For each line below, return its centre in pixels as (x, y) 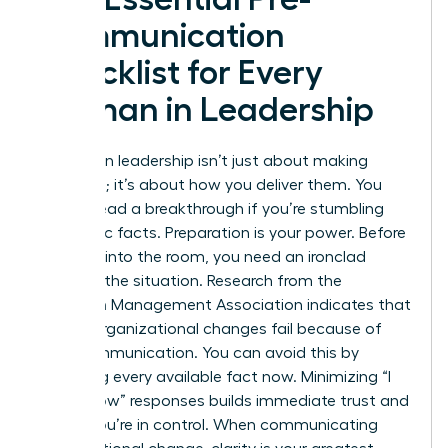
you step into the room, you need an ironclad (201, 256)
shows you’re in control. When (148, 424)
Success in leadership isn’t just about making (202, 160)
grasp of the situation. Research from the (189, 280)
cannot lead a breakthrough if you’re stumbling (210, 208)
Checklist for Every (180, 72)
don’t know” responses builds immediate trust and (223, 400)
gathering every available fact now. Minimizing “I (214, 376)
